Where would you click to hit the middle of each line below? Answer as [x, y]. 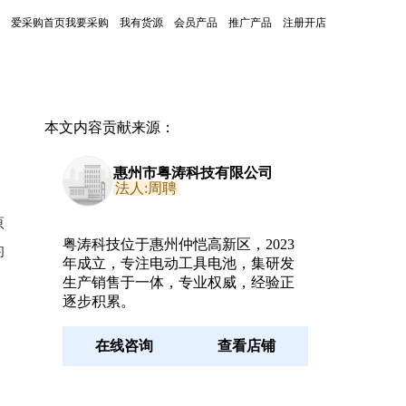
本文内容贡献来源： [109, 127]
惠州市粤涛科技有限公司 [193, 173]
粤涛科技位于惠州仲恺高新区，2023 [178, 244]
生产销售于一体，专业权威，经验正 [178, 282]
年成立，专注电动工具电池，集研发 [178, 263]
